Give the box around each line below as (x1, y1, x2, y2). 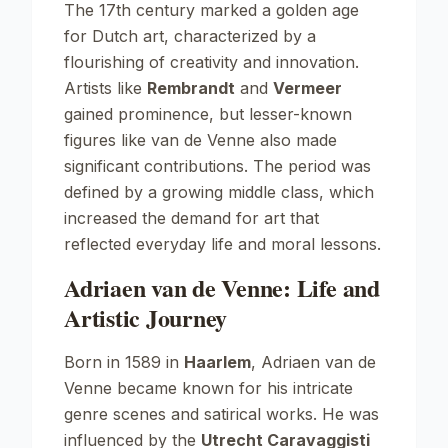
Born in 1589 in (64, 352, 184, 372)
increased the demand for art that (64, 208, 319, 228)
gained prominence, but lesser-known (64, 104, 352, 124)
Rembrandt (147, 78, 235, 98)
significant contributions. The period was (64, 156, 371, 176)
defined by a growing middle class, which (64, 182, 374, 202)
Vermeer (273, 78, 342, 98)
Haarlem (184, 352, 251, 372)
